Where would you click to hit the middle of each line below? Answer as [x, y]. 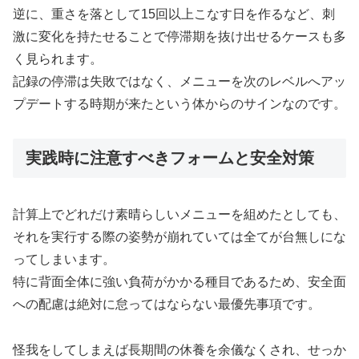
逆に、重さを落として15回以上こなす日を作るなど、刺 [174, 14]
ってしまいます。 [64, 259]
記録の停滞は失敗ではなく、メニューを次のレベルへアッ [179, 81]
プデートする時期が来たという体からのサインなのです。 [179, 103]
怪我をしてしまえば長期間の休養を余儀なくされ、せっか [179, 349]
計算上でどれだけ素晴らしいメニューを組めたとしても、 [179, 214]
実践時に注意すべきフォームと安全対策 [170, 157]
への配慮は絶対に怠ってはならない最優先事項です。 [167, 304]
